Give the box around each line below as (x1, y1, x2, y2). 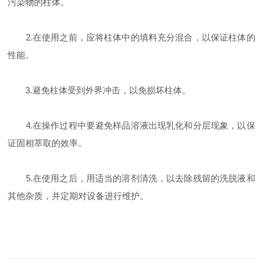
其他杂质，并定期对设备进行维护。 (8, 191, 149, 201)
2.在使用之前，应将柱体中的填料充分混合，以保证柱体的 (8, 32, 255, 42)
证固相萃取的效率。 (8, 138, 87, 148)
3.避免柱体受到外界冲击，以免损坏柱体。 (8, 85, 191, 95)
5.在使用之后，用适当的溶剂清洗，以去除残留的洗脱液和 (8, 173, 255, 183)
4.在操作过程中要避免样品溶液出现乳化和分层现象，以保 (8, 120, 255, 130)
